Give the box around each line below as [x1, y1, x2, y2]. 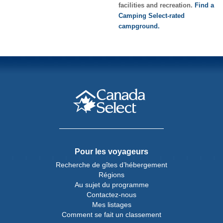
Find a [194, 1, 214, 9]
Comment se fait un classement [62, 210, 161, 219]
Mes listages [92, 200, 131, 209]
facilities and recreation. [118, 1, 195, 9]
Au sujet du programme [74, 180, 149, 189]
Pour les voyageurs [75, 147, 148, 156]
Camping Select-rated [118, 11, 185, 19]
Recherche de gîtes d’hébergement [56, 160, 167, 169]
